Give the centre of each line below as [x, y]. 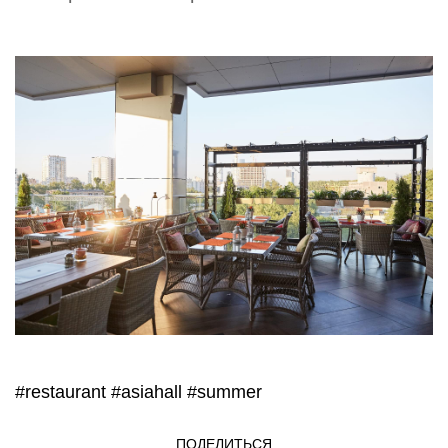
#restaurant [60, 391]
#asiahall [146, 391]
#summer [224, 391]
